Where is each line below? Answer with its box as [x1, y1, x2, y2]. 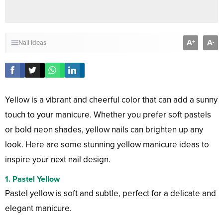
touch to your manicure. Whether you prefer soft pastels [5, 110, 211, 120]
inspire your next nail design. [5, 154, 111, 165]
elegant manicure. [5, 203, 72, 214]
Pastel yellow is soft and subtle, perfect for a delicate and [5, 188, 216, 199]
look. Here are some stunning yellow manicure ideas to [5, 139, 209, 150]
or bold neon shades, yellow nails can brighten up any [5, 124, 203, 135]
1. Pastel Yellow [5, 174, 60, 185]
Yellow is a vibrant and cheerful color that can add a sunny [5, 95, 218, 106]
